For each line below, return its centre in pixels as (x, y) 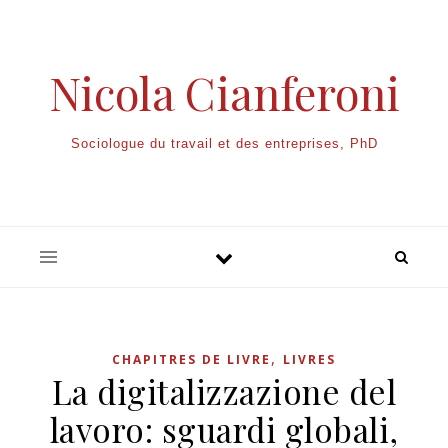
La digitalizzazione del (224, 391)
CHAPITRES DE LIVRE (191, 359)
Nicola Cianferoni (224, 92)
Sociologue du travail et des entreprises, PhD (224, 143)
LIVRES (309, 359)
